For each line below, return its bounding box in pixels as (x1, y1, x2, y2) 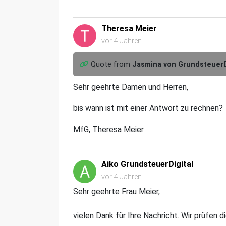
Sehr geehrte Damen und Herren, (73, 82, 190, 92)
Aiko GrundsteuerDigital (101, 159, 193, 169)
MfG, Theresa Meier (73, 124, 144, 134)
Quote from (90, 60, 132, 69)
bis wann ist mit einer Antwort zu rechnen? (73, 103, 223, 113)
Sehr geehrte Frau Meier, (73, 186, 160, 196)
